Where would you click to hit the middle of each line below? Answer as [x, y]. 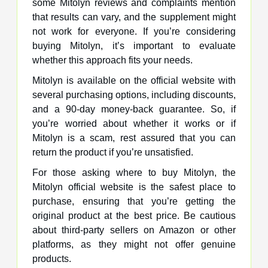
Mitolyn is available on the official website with [134, 80]
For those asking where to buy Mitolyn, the [134, 172]
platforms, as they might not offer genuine [134, 244]
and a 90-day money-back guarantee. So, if [134, 109]
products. [52, 258]
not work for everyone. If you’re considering [134, 31]
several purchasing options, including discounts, [134, 95]
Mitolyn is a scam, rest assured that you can [134, 138]
